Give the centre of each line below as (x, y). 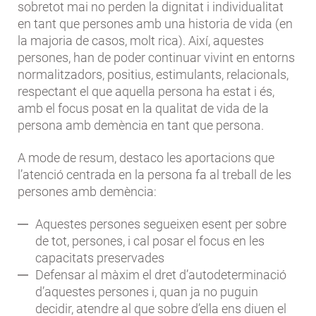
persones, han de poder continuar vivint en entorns (156, 58)
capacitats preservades (100, 258)
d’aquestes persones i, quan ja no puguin (147, 292)
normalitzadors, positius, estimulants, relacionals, (153, 75)
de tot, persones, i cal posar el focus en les (150, 241)
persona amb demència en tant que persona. (141, 126)
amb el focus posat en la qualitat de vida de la (143, 109)
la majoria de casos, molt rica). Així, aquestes (141, 41)
